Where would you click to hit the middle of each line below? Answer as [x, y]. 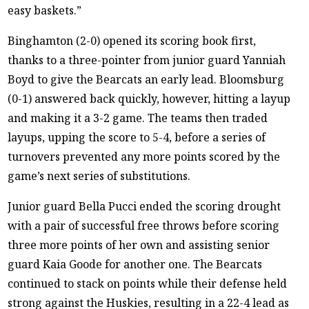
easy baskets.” [45, 10]
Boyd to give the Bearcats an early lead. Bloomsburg [146, 79]
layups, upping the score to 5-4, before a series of [137, 137]
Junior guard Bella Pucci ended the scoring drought [144, 206]
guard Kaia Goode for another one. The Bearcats [135, 264]
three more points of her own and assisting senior [139, 245]
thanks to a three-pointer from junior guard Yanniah [147, 60]
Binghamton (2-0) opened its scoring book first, [132, 40]
